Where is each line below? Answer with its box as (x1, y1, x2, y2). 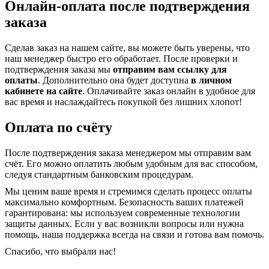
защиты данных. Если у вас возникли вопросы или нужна (5, 218, 244, 229)
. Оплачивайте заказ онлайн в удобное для (82, 86, 255, 97)
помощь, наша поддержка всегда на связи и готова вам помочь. (5, 229, 264, 240)
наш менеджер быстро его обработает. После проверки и (5, 53, 238, 64)
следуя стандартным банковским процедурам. (5, 169, 193, 180)
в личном (191, 75, 232, 86)
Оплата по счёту (5, 119, 112, 136)
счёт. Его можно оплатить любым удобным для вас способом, (5, 158, 258, 169)
